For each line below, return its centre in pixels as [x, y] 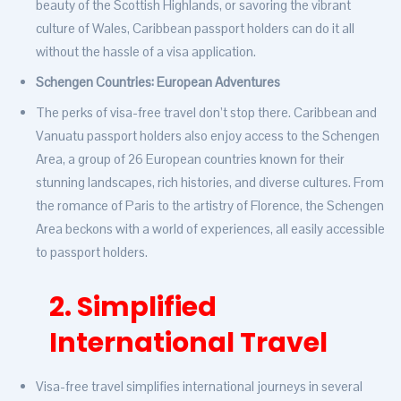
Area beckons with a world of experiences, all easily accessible [210, 229]
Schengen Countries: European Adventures [158, 82]
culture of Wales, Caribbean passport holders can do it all [195, 29]
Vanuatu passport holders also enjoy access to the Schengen [208, 136]
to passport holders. [92, 252]
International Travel [188, 343]
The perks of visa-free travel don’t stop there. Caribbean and [206, 113]
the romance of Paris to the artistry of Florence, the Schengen [210, 206]
